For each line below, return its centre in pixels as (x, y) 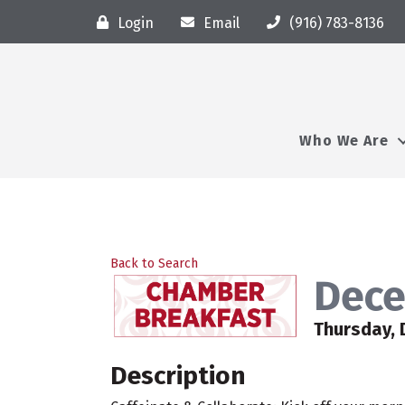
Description (178, 375)
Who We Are (344, 141)
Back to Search (154, 263)
